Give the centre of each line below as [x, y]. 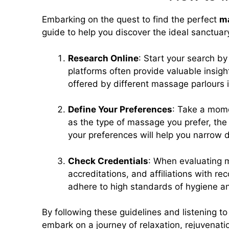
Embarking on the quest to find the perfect [131, 20]
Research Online [103, 58]
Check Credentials [108, 161]
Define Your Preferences [120, 110]
